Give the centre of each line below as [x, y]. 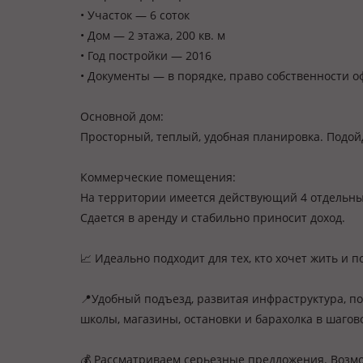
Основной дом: [122, 116]
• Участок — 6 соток [135, 15]
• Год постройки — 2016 [146, 56]
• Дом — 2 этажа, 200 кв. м [153, 35]
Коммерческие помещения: [158, 177]
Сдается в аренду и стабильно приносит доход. [213, 218]
